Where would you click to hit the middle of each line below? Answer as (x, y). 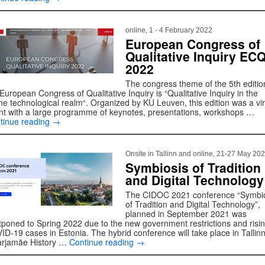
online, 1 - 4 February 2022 (169, 30)
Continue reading (103, 242)
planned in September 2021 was (186, 214)
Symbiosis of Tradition (193, 167)
